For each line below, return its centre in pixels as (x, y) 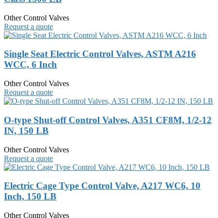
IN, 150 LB (26, 130)
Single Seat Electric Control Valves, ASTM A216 (100, 54)
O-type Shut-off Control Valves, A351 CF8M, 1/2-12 (108, 120)
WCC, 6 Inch (30, 65)
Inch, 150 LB (30, 197)
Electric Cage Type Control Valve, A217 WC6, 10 (102, 186)
